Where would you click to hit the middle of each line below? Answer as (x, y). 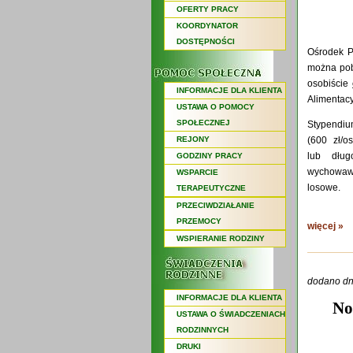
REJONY (193, 139)
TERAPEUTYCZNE (211, 188)
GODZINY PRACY (210, 156)
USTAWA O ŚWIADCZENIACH (231, 314)
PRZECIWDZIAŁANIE (216, 205)
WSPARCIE (197, 172)
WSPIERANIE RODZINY (221, 238)
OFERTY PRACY (208, 9)
